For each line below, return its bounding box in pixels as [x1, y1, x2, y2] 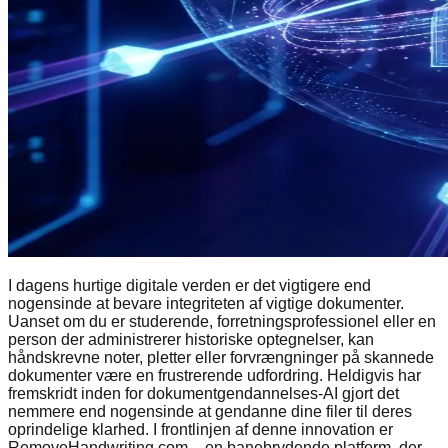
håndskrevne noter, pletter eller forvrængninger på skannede [8, 348, 434, 366]
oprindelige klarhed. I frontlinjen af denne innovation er [8, 420, 393, 438]
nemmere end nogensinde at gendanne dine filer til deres [8, 402, 412, 420]
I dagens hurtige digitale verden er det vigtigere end [8, 276, 371, 294]
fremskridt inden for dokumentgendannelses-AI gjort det [8, 384, 399, 402]
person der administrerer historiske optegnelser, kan [8, 330, 374, 348]
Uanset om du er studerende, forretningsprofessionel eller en [8, 312, 436, 330]
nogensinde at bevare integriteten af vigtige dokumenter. [8, 294, 404, 312]
